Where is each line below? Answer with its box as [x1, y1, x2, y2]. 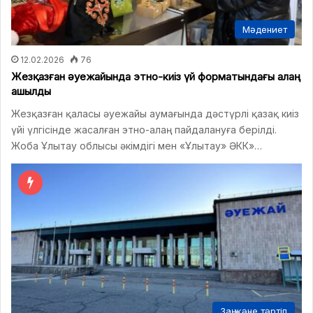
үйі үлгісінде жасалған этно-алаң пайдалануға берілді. [11, 123, 277, 136]
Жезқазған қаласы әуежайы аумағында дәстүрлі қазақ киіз [11, 107, 299, 119]
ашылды [11, 84, 51, 98]
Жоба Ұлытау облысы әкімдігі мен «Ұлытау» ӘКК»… [11, 139, 262, 152]
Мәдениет [242, 23, 287, 35]
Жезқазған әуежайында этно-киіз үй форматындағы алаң [11, 69, 300, 83]
